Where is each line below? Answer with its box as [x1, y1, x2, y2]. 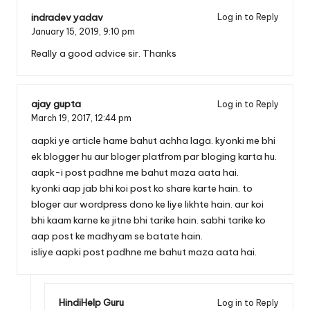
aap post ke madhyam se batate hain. [31, 230, 203, 243]
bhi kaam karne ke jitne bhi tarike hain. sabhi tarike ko [31, 214, 266, 227]
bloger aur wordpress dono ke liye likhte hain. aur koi [31, 198, 264, 211]
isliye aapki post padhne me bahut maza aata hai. [31, 246, 257, 259]
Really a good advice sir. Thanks [31, 47, 176, 60]
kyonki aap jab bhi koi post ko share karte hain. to [31, 182, 253, 195]
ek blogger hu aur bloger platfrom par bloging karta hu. [31, 150, 277, 163]
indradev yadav [31, 10, 103, 24]
